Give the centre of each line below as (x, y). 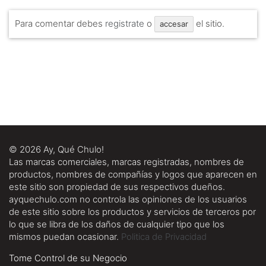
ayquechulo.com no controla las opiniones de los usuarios (128, 199)
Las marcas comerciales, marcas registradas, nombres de (126, 161)
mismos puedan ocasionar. (65, 236)
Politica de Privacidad (164, 236)
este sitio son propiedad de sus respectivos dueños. (117, 186)
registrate (125, 23)
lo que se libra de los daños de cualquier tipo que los (117, 224)
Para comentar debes (60, 23)
